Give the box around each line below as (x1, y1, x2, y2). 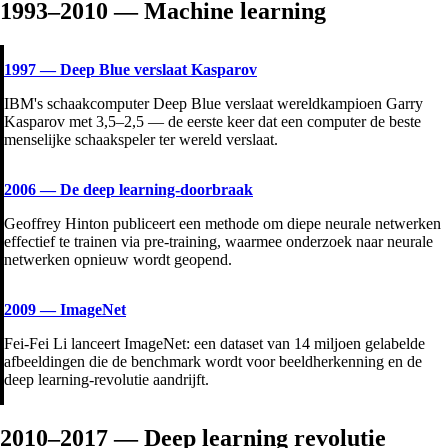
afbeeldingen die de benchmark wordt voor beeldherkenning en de (4, 353, 422, 371)
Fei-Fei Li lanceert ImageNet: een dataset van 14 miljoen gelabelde (4, 335, 425, 353)
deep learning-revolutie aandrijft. (4, 371, 209, 389)
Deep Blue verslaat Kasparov (60, 61, 257, 79)
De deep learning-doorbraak (60, 181, 253, 199)
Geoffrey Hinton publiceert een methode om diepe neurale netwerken (4, 215, 441, 233)
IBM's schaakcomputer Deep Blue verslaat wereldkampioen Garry (4, 95, 423, 113)
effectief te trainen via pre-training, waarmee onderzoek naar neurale (4, 233, 433, 251)
